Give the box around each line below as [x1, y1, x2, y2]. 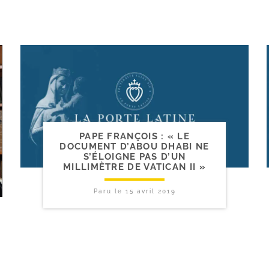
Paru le [93, 188, 125, 195]
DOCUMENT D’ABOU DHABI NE [59, 141, 210, 153]
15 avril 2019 [125, 188, 176, 195]
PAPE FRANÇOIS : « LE [79, 131, 190, 142]
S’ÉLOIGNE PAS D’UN [83, 151, 186, 163]
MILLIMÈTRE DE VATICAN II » [63, 162, 206, 173]
